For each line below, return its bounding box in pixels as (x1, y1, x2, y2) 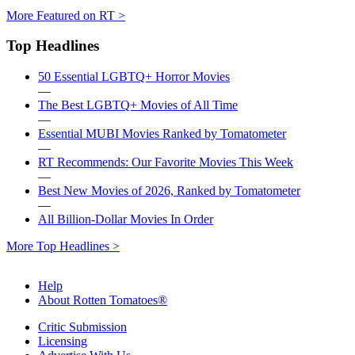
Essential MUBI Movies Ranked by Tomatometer (38, 127, 286, 141)
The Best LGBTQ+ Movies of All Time (38, 98, 238, 113)
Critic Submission (38, 320, 127, 334)
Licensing (38, 334, 87, 349)
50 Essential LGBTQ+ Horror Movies (38, 70, 230, 84)
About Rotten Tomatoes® (38, 293, 167, 307)
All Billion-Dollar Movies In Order (38, 212, 213, 227)
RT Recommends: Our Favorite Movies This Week (38, 155, 293, 170)
